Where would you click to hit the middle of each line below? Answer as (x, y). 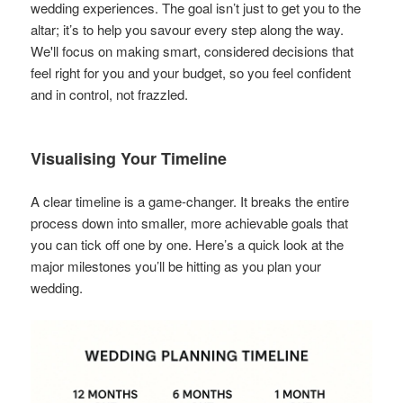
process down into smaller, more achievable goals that (190, 222)
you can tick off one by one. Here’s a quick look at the (188, 244)
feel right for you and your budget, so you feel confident (191, 72)
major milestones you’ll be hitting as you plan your (176, 265)
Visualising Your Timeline (129, 158)
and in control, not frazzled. (110, 94)
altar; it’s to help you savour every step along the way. (188, 29)
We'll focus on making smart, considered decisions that (193, 50)
